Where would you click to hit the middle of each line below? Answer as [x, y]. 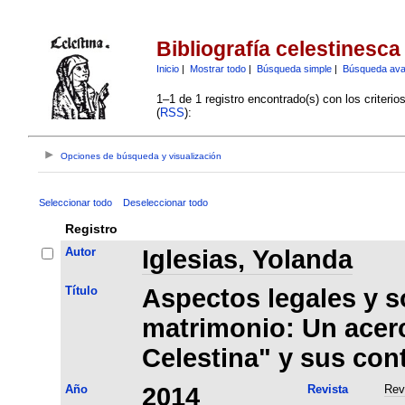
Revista [327, 389]
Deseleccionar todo [165, 202]
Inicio [167, 68]
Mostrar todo [217, 68]
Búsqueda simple [294, 68]
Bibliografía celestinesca [278, 49]
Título [81, 290]
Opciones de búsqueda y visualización [141, 156]
